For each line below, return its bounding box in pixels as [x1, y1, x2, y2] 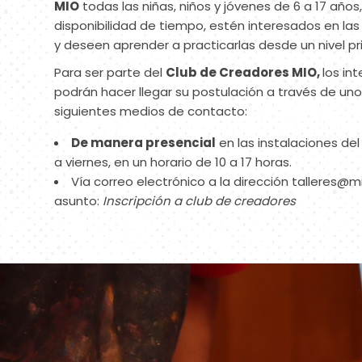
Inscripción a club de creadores [103, 192, 297, 209]
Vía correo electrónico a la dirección [71, 172, 293, 190]
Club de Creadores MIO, [166, 63, 323, 81]
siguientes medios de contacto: [54, 102, 248, 120]
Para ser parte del [54, 63, 166, 81]
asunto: [54, 192, 103, 209]
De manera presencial [71, 133, 217, 151]
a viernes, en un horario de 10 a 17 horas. [54, 153, 293, 170]
